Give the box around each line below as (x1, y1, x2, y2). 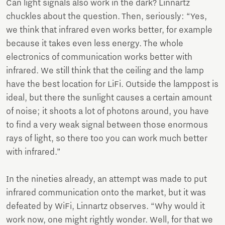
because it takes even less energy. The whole (6, 38, 183, 49)
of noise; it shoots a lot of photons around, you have (6, 106, 209, 117)
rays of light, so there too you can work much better (6, 133, 207, 144)
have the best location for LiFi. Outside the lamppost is (6, 79, 218, 89)
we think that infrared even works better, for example (6, 25, 212, 35)
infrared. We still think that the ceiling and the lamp (6, 65, 204, 76)
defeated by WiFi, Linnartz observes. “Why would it (6, 201, 205, 211)
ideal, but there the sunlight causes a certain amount (6, 92, 212, 103)
